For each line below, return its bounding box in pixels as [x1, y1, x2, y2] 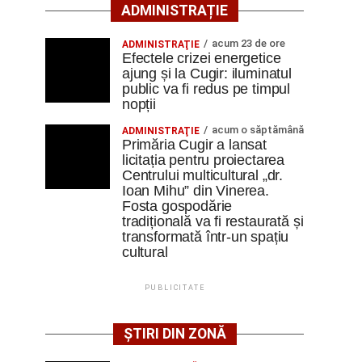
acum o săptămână [212, 124, 304, 136]
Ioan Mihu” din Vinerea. [122, 183, 269, 199]
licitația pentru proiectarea [122, 152, 285, 168]
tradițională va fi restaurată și [122, 213, 304, 229]
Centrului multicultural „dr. [122, 167, 284, 183]
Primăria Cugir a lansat [122, 137, 267, 153]
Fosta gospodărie [122, 198, 233, 214]
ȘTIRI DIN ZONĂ [123, 326, 226, 342]
